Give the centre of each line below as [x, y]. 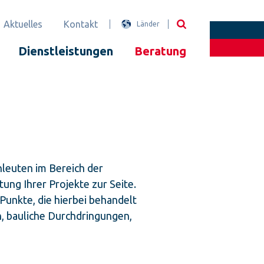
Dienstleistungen [66, 51]
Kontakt [81, 24]
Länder [148, 24]
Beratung [160, 51]
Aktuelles [23, 24]
